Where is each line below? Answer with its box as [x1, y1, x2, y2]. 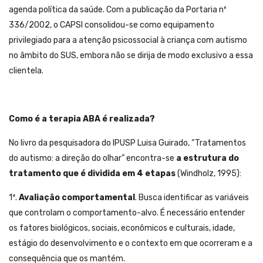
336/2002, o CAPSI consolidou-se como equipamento [9, 20, 214, 31]
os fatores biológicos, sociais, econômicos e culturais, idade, [9, 223, 235, 234]
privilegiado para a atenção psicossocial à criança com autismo [9, 35, 247, 46]
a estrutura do [176, 153, 239, 164]
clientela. [9, 66, 43, 76]
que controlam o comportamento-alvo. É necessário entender [9, 208, 245, 218]
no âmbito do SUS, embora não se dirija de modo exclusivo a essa [9, 50, 253, 61]
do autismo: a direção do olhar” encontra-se [9, 153, 176, 164]
